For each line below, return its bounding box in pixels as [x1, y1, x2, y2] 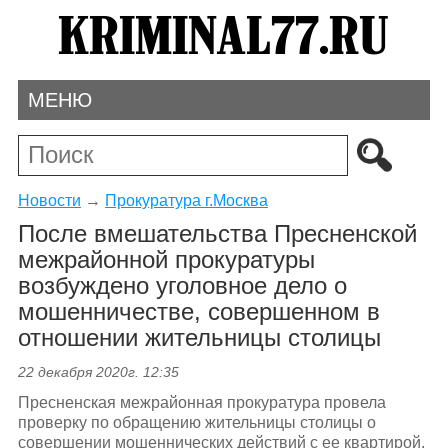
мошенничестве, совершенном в [17, 298, 380, 326]
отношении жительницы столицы [17, 324, 381, 352]
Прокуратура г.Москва [104, 191, 268, 209]
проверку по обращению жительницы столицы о [17, 414, 376, 432]
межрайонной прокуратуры [17, 246, 315, 274]
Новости [17, 191, 81, 209]
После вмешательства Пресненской [17, 220, 417, 248]
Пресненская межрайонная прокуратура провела [17, 394, 386, 412]
